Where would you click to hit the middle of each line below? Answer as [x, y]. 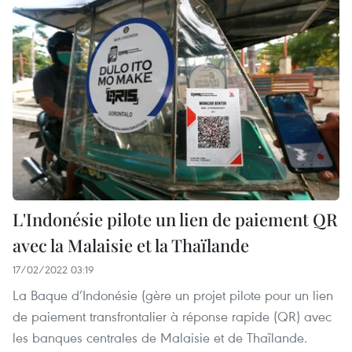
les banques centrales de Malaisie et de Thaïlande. [160, 338]
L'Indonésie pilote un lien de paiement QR [175, 220]
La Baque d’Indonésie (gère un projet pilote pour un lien [173, 295]
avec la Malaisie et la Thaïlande [131, 246]
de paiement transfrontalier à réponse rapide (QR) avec [172, 317]
